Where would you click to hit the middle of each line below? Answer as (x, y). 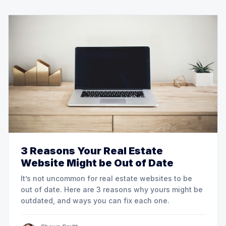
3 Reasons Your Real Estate (92, 151)
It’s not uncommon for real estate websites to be (106, 178)
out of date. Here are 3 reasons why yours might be (112, 189)
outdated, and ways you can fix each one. (95, 200)
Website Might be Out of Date (97, 163)
